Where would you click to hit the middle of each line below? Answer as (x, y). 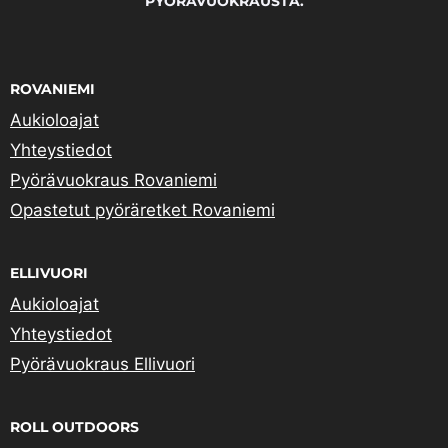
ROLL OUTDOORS (74, 427)
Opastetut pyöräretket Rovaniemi (142, 210)
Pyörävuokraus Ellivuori (102, 364)
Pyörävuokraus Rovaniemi (113, 180)
